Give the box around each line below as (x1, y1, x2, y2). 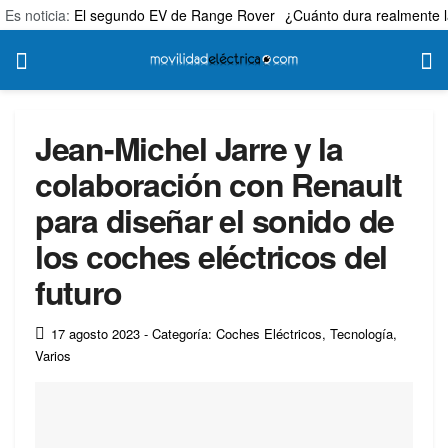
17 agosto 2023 (51, 323, 140, 343)
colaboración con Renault (35, 161, 402, 207)
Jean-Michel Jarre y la (35, 125, 343, 171)
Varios (35, 345, 71, 365)
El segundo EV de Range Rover (74, 5, 275, 25)
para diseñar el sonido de (35, 197, 394, 243)
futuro (35, 269, 122, 315)
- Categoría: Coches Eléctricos (144, 323, 322, 343)
